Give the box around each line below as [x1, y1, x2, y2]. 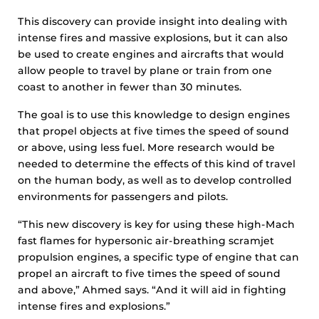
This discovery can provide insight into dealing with [18, 15, 288, 28]
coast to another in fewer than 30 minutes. [18, 80, 241, 93]
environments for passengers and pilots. [18, 190, 228, 203]
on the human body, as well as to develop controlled [18, 174, 292, 187]
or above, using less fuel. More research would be [18, 141, 275, 154]
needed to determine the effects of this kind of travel [18, 157, 296, 170]
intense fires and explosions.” [18, 300, 170, 313]
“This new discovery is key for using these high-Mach [18, 218, 295, 231]
